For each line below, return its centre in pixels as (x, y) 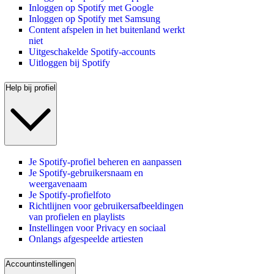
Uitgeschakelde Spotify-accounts (92, 51)
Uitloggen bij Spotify (69, 62)
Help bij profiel (31, 87)
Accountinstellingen (40, 264)
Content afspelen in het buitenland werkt (107, 29)
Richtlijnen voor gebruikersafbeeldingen (106, 206)
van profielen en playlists (77, 217)
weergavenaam (58, 184)
